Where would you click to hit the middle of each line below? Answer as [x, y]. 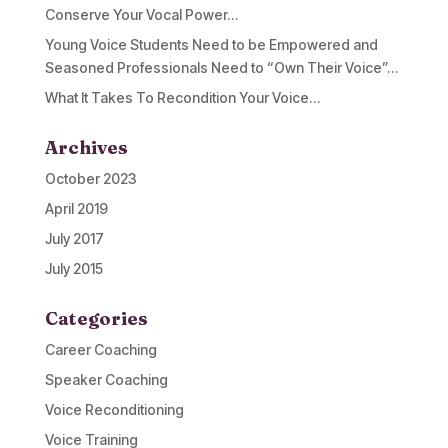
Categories [96, 318]
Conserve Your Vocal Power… [141, 14]
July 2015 [73, 268]
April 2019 [76, 208]
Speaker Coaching [106, 379]
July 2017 [74, 238]
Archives [86, 147]
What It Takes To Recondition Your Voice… [182, 97]
